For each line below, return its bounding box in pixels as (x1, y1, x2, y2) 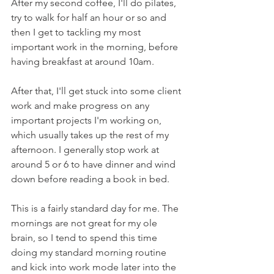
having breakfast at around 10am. (11, 56, 157, 67)
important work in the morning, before (11, 41, 180, 53)
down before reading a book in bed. (11, 173, 172, 185)
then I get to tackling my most (11, 26, 143, 38)
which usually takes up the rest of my (11, 129, 171, 141)
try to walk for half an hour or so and (11, 12, 169, 23)
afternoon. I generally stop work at (11, 144, 161, 155)
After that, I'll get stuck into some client (11, 85, 183, 97)
